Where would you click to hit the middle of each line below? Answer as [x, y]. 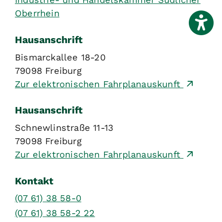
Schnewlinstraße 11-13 [64, 127]
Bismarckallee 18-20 [60, 57]
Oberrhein [37, 13]
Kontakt [34, 181]
